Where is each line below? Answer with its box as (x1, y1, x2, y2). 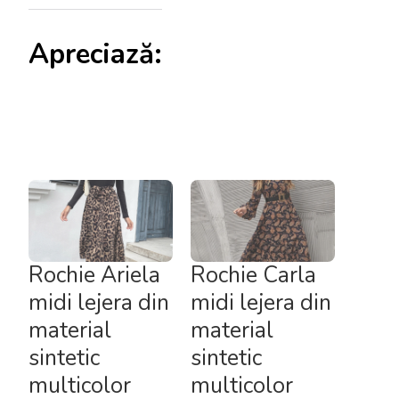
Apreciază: (28, 35, 162, 73)
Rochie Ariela (28, 260, 160, 291)
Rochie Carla (191, 260, 316, 291)
